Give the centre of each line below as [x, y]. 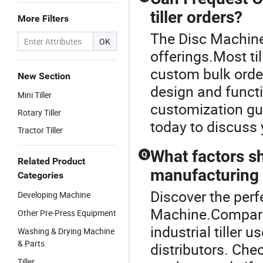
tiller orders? [196, 17]
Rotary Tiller [39, 112]
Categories [41, 175]
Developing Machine [54, 195]
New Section [44, 76]
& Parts [31, 243]
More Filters [43, 18]
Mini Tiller [35, 95]
